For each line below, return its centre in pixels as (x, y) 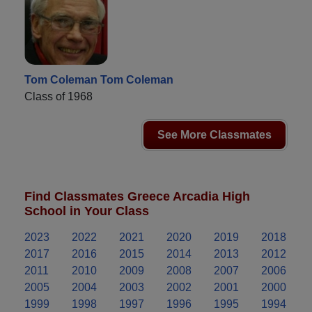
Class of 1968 (58, 97)
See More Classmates (214, 135)
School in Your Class (87, 211)
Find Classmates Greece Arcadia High (137, 197)
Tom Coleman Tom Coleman (99, 80)
